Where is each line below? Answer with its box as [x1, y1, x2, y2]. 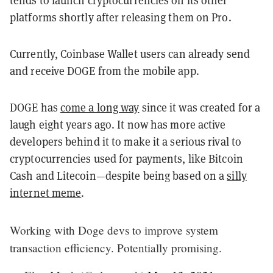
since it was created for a [139, 100, 261, 115]
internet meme [10, 185, 82, 200]
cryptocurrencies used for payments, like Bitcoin [10, 151, 243, 166]
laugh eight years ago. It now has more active [10, 117, 226, 132]
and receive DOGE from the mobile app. [10, 63, 202, 78]
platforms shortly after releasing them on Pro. [10, 10, 234, 24]
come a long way [60, 100, 140, 115]
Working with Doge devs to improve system [10, 222, 218, 238]
